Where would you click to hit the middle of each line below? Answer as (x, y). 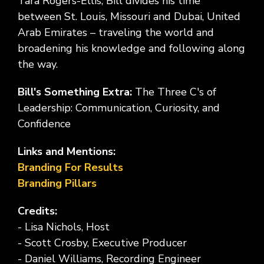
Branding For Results (72, 168)
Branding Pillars (57, 184)
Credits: (37, 211)
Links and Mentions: (68, 152)
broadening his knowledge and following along (131, 49)
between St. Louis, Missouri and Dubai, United (129, 17)
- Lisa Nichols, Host (64, 227)
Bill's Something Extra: (76, 92)
